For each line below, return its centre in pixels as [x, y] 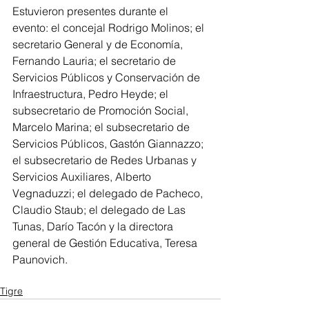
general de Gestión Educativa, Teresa [106, 243]
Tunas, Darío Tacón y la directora [94, 227]
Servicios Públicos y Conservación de [108, 78]
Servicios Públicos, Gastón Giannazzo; [109, 144]
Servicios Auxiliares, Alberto [83, 177]
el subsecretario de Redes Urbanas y [106, 160]
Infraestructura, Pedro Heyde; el [92, 94]
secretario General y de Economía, [99, 44]
